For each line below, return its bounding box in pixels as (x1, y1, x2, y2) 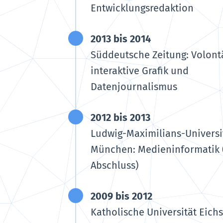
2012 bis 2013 (91, 111, 150, 124)
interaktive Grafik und (91, 65, 189, 77)
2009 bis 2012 (91, 190, 152, 203)
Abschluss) (91, 159, 138, 172)
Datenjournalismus (91, 81, 177, 93)
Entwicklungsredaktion (91, 2, 194, 14)
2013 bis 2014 (91, 33, 151, 45)
